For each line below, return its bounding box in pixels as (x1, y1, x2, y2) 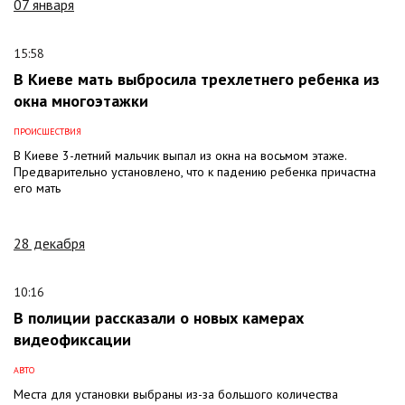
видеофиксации (14, 328, 131, 350)
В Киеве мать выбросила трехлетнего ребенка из (14, 68, 380, 89)
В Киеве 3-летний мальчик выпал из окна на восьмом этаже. (14, 146, 346, 164)
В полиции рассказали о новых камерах (14, 306, 304, 328)
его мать (14, 179, 61, 196)
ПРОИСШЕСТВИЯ (14, 125, 81, 137)
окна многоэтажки (14, 89, 148, 111)
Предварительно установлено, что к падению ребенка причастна (14, 163, 376, 180)
